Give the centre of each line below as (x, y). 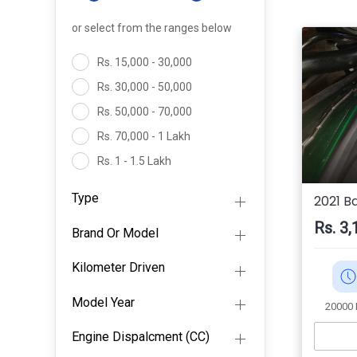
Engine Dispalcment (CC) (140, 336)
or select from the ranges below (151, 28)
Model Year (103, 302)
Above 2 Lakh (129, 211)
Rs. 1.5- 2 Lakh (131, 186)
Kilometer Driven (118, 268)
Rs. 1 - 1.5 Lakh (133, 161)
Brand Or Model (115, 233)
